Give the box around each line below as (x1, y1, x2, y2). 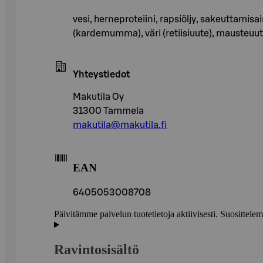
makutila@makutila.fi (73, 120, 167, 130)
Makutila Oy (73, 92, 124, 102)
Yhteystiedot (73, 69, 130, 79)
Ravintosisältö (54, 242, 139, 258)
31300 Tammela (73, 106, 144, 116)
